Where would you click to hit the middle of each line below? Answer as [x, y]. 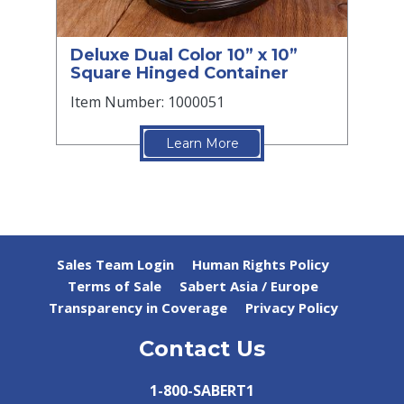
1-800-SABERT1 [202, 390]
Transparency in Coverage [138, 307]
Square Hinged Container [179, 73]
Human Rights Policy [261, 264]
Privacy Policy [291, 307]
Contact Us [202, 348]
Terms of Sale [115, 285]
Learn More [202, 143]
